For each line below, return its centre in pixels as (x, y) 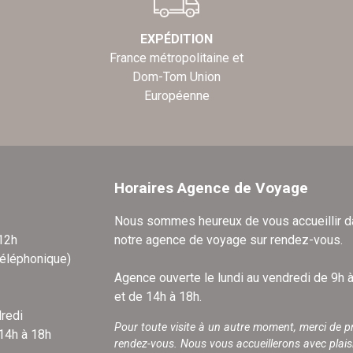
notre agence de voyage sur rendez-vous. (229, 240)
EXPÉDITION (176, 39)
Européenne (176, 95)
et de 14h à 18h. (158, 296)
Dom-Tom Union (176, 76)
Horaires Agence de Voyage (211, 188)
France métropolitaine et (176, 58)
